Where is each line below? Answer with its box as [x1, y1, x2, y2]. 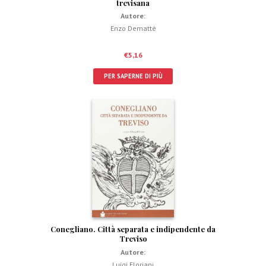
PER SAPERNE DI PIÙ [103, 71, 163, 80]
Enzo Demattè [110, 24, 156, 33]
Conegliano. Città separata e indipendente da [50, 224, 216, 235]
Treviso [119, 233, 147, 244]
